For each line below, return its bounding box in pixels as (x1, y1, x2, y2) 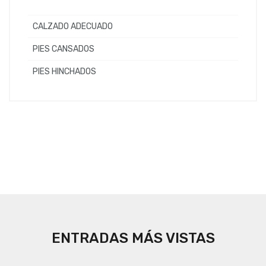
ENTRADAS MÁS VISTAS (51, 230, 215, 247)
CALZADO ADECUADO (33, 21, 113, 32)
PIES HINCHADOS (33, 66, 96, 77)
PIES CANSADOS (33, 44, 94, 55)
